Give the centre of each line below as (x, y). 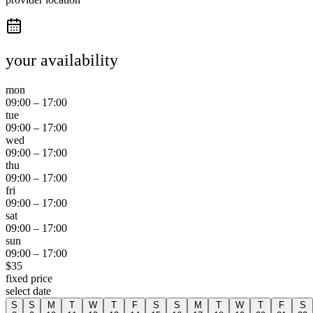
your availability (62, 60)
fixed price (29, 278)
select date (28, 291)
